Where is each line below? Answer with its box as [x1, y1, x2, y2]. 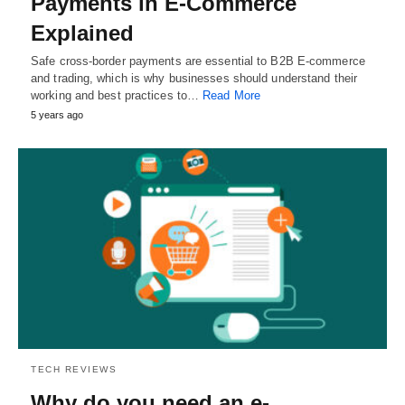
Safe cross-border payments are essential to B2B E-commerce [31, 54, 365, 69]
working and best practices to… [31, 89, 203, 103]
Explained [31, 21, 134, 46]
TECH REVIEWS [31, 364, 117, 375]
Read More [202, 89, 261, 103]
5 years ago [31, 109, 83, 121]
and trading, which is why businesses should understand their [31, 71, 358, 86]
